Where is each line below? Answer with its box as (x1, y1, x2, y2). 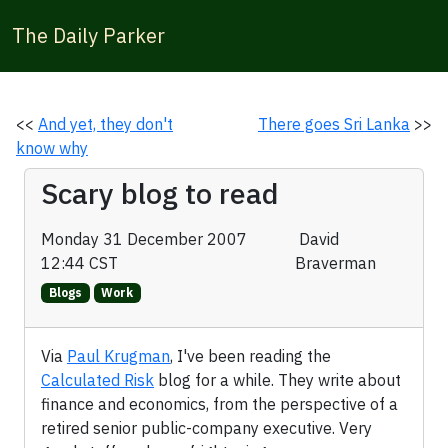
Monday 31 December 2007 (41, 229, 247, 249)
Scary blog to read (41, 175, 279, 212)
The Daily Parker (12, 22, 165, 49)
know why (16, 138, 88, 158)
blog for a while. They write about (154, 370, 401, 391)
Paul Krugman (67, 346, 170, 367)
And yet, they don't (38, 114, 173, 134)
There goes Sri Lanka (258, 114, 410, 134)
